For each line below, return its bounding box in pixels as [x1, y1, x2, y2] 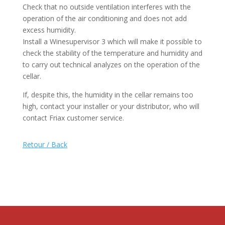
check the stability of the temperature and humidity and [22, 48, 202, 58]
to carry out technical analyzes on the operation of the [22, 60, 200, 69]
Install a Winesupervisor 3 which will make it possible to [22, 37, 202, 46]
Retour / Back [22, 140, 67, 149]
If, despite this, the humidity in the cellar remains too [22, 90, 193, 99]
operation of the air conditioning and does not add [22, 14, 187, 23]
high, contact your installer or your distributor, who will [22, 101, 199, 111]
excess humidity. [22, 25, 76, 35]
